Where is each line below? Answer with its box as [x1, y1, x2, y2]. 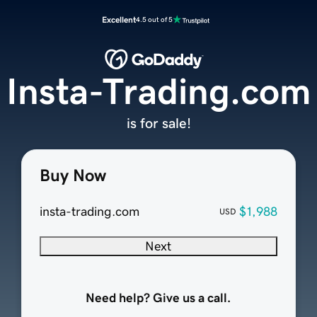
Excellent [102, 16, 136, 24]
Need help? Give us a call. [86, 292, 231, 305]
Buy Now [39, 167, 106, 185]
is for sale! [126, 116, 191, 131]
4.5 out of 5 [136, 16, 173, 23]
